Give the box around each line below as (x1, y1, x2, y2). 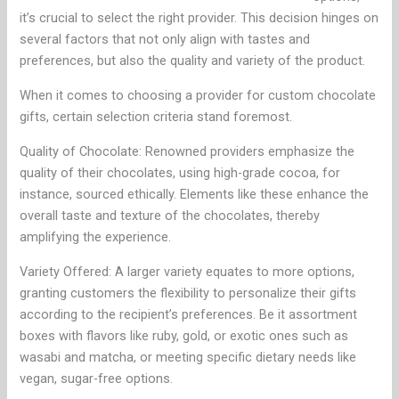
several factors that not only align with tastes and (20, 31, 311, 48)
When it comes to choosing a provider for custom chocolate (20, 87, 377, 104)
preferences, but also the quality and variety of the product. (20, 53, 366, 69)
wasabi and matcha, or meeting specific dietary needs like (20, 349, 357, 366)
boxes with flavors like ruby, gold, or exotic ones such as (20, 328, 349, 345)
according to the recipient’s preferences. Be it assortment (20, 306, 358, 323)
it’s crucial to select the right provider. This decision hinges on (20, 10, 379, 27)
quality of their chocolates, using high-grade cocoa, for (20, 165, 341, 182)
